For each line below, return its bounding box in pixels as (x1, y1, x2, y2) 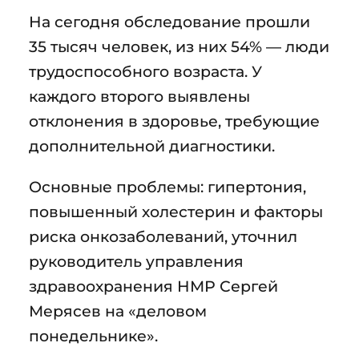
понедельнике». (29, 325, 158, 345)
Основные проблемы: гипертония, (29, 176, 306, 196)
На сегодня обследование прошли (29, 11, 310, 31)
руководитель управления (29, 251, 244, 271)
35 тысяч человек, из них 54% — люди (29, 36, 329, 56)
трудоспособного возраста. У (29, 61, 262, 81)
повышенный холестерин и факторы (29, 201, 323, 221)
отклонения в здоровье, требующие (29, 111, 320, 131)
